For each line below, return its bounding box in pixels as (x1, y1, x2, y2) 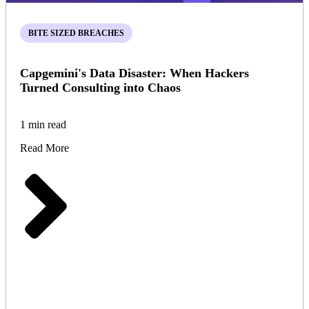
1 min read (20, 119, 66, 131)
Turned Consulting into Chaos (20, 81, 181, 95)
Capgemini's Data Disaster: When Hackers (20, 66, 249, 81)
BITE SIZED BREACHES (28, 28, 124, 39)
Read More (20, 142, 69, 154)
